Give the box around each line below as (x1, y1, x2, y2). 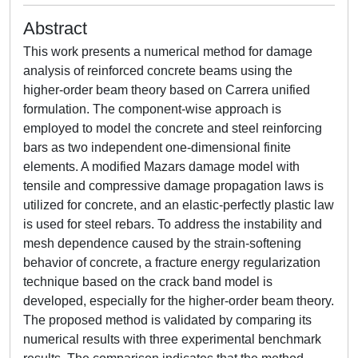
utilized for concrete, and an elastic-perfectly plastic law (23, 198, 334, 212)
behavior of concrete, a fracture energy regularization (23, 256, 320, 269)
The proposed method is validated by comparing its (23, 313, 312, 327)
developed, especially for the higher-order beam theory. (23, 294, 334, 308)
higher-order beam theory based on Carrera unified (23, 83, 310, 97)
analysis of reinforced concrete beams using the (23, 64, 292, 78)
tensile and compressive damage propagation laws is (23, 179, 324, 193)
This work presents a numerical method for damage (23, 45, 312, 58)
